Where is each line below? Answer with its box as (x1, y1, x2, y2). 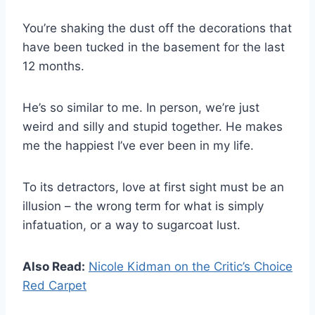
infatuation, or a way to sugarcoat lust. (22, 218, 240, 232)
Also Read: (22, 259, 85, 274)
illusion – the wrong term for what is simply (22, 199, 264, 213)
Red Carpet (22, 278, 86, 292)
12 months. (22, 59, 84, 73)
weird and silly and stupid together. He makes (22, 120, 283, 134)
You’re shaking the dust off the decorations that (22, 21, 292, 35)
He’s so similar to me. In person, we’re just (22, 101, 259, 115)
